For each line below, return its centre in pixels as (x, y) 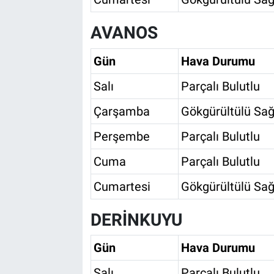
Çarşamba (121, 111)
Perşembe (121, 136)
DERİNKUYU (136, 220)
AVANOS (124, 33)
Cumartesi (122, 186)
